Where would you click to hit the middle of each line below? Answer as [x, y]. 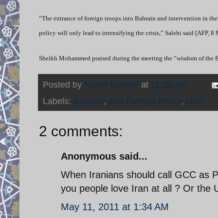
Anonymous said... [104, 156]
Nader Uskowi [111, 84]
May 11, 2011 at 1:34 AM [115, 207]
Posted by [64, 84]
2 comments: [81, 131]
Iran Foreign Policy [145, 101]
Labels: [58, 101]
